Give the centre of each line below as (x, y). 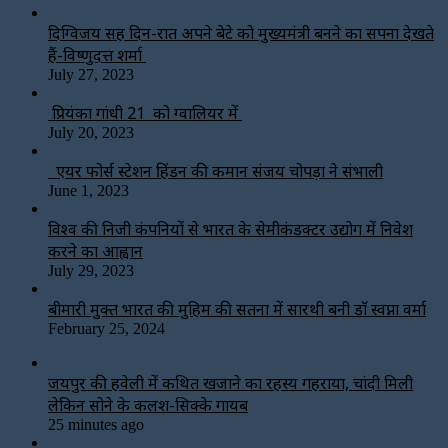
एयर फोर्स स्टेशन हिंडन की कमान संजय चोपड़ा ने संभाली (215, 170)
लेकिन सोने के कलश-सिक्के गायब (148, 404)
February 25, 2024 (106, 328)
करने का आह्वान (95, 250)
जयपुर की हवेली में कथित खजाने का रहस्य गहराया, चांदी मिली (230, 382)
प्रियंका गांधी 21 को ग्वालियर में (145, 112)
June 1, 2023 (88, 190)
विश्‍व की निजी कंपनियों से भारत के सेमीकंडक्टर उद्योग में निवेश (230, 228)
